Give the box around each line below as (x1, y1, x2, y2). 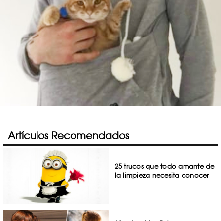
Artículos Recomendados (8, 129, 129, 142)
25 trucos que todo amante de (114, 162, 215, 170)
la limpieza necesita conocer (114, 171, 209, 179)
